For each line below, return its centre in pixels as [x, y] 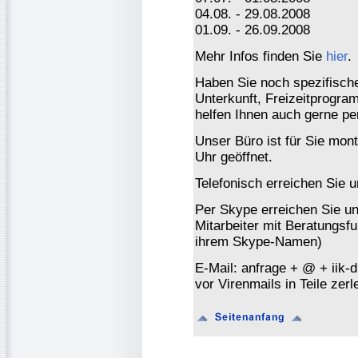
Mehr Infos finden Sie [261, 56]
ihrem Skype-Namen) [259, 241]
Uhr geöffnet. [234, 157]
